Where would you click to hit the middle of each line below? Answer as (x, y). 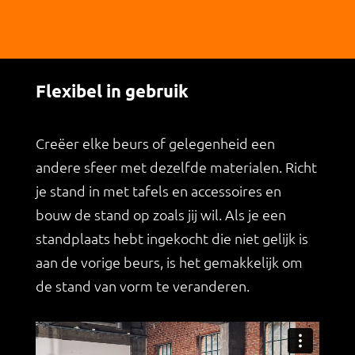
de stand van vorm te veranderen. (142, 285)
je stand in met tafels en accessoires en (158, 190)
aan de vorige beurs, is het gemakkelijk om (169, 261)
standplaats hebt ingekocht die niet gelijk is (172, 238)
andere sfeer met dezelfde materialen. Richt (176, 166)
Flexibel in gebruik (112, 90)
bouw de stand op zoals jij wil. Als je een (160, 214)
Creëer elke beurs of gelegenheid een (155, 143)
